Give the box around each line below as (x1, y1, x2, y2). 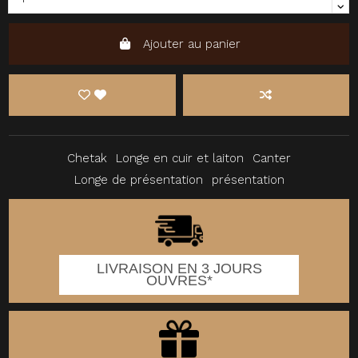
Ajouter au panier (142, 36, 241, 51)
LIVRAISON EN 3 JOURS (96, 260, 262, 276)
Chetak (67, 150, 107, 165)
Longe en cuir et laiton (116, 150, 244, 165)
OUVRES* (145, 272, 213, 288)
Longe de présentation (74, 172, 203, 187)
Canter (253, 150, 291, 165)
